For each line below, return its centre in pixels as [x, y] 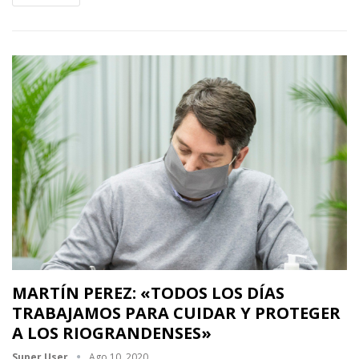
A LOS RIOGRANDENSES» [112, 333]
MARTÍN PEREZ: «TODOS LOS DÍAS [148, 292]
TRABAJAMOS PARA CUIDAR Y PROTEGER [176, 313]
